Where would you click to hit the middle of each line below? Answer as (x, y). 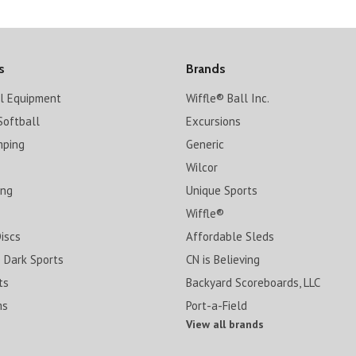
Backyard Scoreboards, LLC (253, 282)
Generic (205, 144)
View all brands (224, 324)
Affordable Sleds (230, 236)
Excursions (213, 121)
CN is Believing (222, 259)
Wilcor (201, 167)
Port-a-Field (216, 306)
